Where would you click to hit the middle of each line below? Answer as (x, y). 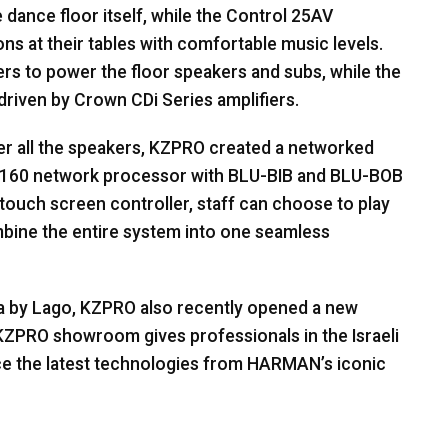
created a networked (289, 148)
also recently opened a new (247, 308)
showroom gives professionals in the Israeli (224, 336)
